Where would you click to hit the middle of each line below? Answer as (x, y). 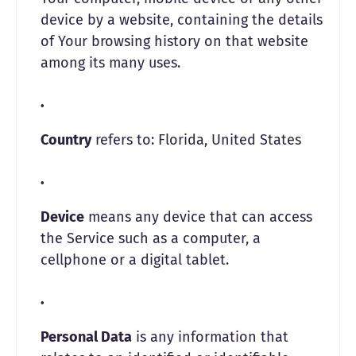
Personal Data (86, 337)
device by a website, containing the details (182, 20)
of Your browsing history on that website (174, 41)
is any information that (210, 337)
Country (66, 140)
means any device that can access (198, 217)
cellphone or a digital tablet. (135, 260)
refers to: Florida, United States (196, 140)
